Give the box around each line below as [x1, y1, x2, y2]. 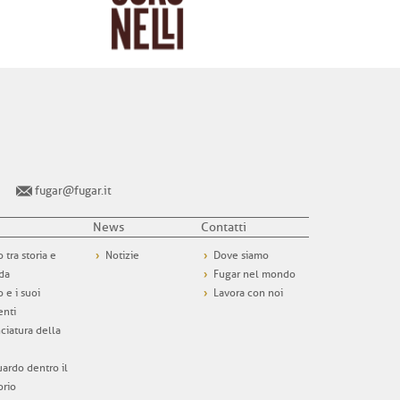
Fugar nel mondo [213, 267, 296, 282]
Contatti [201, 220, 246, 236]
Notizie [105, 248, 139, 263]
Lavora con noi [213, 286, 283, 301]
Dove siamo [213, 248, 269, 263]
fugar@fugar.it [35, 183, 112, 199]
